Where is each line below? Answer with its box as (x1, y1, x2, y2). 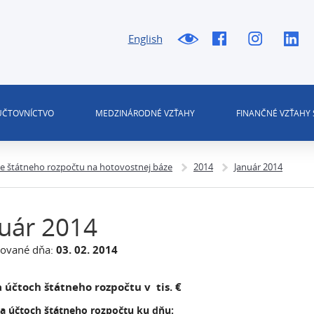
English (128, 32, 163, 46)
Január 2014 (234, 161, 282, 173)
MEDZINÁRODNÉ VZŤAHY (95, 107, 195, 118)
